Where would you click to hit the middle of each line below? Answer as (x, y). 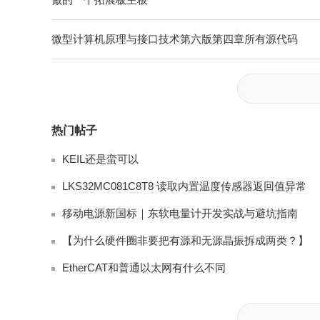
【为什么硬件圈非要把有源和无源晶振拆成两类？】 (185, 240)
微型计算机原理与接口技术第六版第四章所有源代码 (175, 39)
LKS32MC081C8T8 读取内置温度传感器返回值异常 (184, 186)
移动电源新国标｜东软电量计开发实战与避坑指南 (180, 213)
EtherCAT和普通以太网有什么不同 (144, 267)
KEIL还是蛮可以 (100, 159)
